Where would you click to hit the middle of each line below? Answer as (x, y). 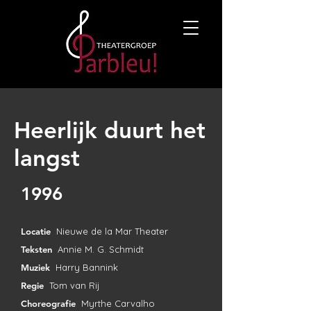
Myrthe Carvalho (118, 303)
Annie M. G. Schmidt (103, 249)
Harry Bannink (87, 267)
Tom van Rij (74, 285)
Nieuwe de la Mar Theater (112, 231)
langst (47, 158)
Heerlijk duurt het (110, 130)
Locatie (39, 231)
